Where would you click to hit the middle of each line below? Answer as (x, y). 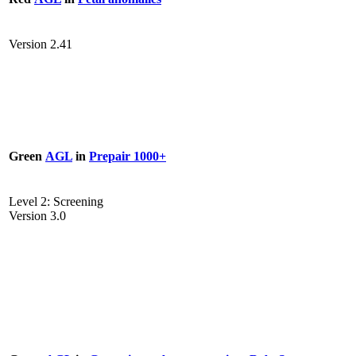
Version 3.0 (37, 216)
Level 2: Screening (56, 202)
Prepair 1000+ (128, 156)
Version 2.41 (41, 44)
